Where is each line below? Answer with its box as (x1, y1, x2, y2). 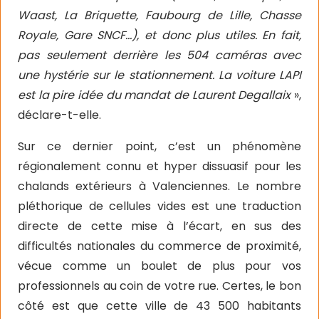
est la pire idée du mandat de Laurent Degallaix (18, 86, 294, 103)
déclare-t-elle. (18, 106, 101, 123)
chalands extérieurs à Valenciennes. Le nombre (18, 177, 301, 194)
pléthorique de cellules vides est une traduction (18, 197, 301, 214)
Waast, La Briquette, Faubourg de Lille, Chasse (18, 6, 301, 23)
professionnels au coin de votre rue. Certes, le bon (18, 277, 301, 294)
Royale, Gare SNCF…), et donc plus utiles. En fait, (18, 26, 301, 43)
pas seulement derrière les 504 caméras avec (18, 46, 301, 63)
